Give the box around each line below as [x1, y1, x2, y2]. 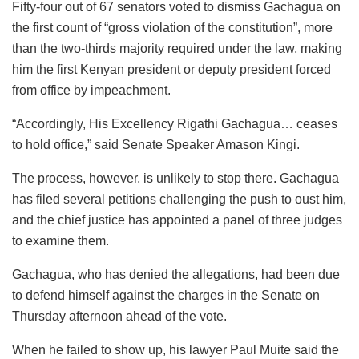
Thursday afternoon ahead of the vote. [12, 309, 227, 323]
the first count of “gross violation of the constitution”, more [12, 21, 333, 34]
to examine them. [12, 234, 109, 248]
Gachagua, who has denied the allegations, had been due [12, 268, 340, 281]
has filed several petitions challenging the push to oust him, [12, 192, 346, 206]
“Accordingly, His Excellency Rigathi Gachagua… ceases [12, 117, 337, 131]
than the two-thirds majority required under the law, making [12, 42, 342, 55]
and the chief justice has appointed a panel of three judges [12, 213, 342, 227]
